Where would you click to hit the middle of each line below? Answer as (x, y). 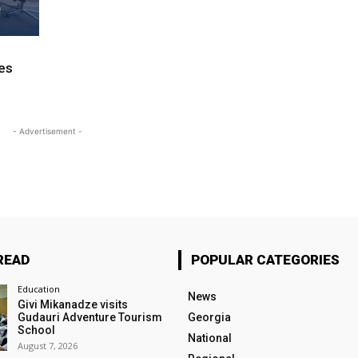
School (36, 330)
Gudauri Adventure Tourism (89, 317)
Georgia (209, 317)
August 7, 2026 (47, 346)
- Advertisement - (47, 131)
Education (38, 289)
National (209, 338)
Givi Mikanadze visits (72, 304)
